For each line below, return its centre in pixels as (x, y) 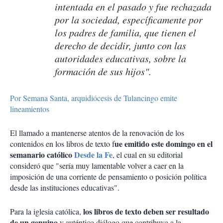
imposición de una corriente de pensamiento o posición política (108, 177)
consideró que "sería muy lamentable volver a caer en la (97, 166)
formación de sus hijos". (103, 71)
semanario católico (42, 155)
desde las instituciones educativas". (65, 188)
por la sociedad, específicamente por (129, 20)
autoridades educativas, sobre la (120, 58)
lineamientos (30, 109)
